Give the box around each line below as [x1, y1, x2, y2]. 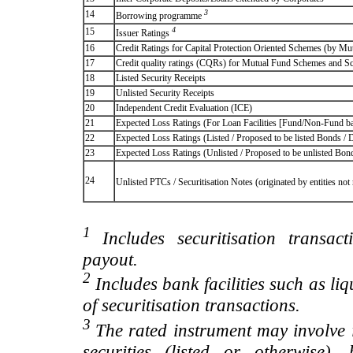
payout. [82, 248, 138, 269]
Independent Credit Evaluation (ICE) [115, 102, 252, 113]
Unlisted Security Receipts [115, 87, 214, 98]
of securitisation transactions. [82, 295, 300, 316]
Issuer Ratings [115, 28, 172, 39]
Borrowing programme [115, 10, 204, 21]
